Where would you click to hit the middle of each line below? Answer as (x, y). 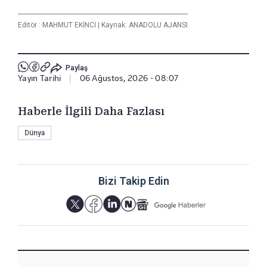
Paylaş (76, 68)
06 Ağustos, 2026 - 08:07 (129, 78)
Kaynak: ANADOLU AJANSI (144, 25)
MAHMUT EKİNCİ (70, 25)
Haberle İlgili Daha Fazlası (91, 111)
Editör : (30, 25)
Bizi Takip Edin (133, 181)
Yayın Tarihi (40, 78)
